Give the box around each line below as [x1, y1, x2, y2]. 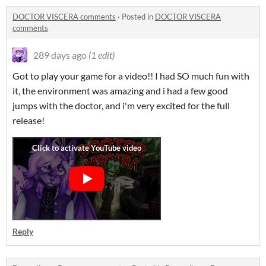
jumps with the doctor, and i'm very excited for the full [12, 100, 230, 111]
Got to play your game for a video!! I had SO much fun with [12, 70, 249, 81]
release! [12, 115, 45, 126]
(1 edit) [88, 49, 115, 61]
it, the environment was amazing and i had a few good [12, 85, 228, 96]
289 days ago [33, 49, 87, 61]
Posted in [122, 12, 155, 21]
